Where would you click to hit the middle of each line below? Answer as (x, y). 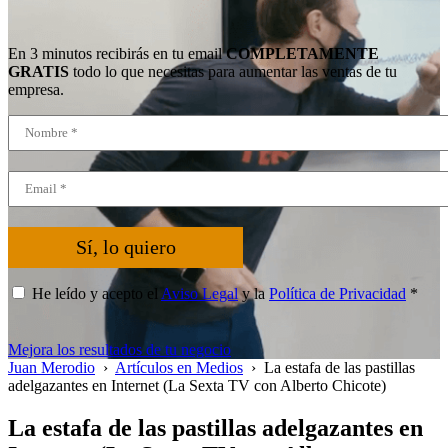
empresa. (36, 89)
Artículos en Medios (179, 367)
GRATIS (38, 71)
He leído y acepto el (96, 293)
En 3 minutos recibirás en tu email (117, 53)
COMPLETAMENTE (302, 53)
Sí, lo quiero (125, 247)
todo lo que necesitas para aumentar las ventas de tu (233, 71)
